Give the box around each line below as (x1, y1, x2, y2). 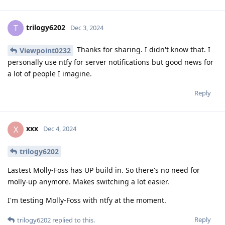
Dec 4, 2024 (43, 124, 76, 134)
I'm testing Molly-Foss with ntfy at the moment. (8, 195, 166, 205)
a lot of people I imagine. (8, 68, 92, 78)
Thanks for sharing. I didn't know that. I (75, 44, 210, 54)
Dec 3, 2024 (70, 23, 103, 32)
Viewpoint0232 (20, 45, 71, 55)
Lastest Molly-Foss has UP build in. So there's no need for (8, 165, 200, 175)
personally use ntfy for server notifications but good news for (8, 57, 213, 67)
